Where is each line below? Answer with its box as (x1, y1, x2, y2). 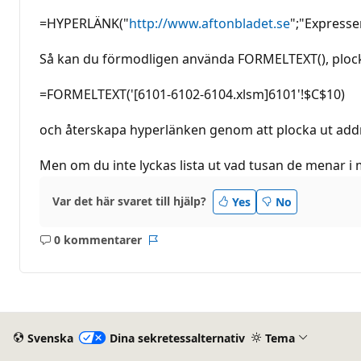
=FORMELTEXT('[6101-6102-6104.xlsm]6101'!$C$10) (39, 85, 345, 103)
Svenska (27, 330, 73, 346)
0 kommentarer (53, 232, 142, 248)
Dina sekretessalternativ (109, 330, 245, 346)
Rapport (151, 239, 197, 255)
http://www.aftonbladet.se (129, 14, 290, 32)
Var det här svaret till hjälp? (52, 193, 206, 210)
